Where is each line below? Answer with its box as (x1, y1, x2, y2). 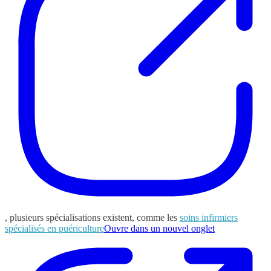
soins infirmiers (180, 212, 238, 223)
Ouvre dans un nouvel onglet (104, 223, 215, 233)
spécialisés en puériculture (5, 223, 104, 233)
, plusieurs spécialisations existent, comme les (5, 212, 180, 223)
